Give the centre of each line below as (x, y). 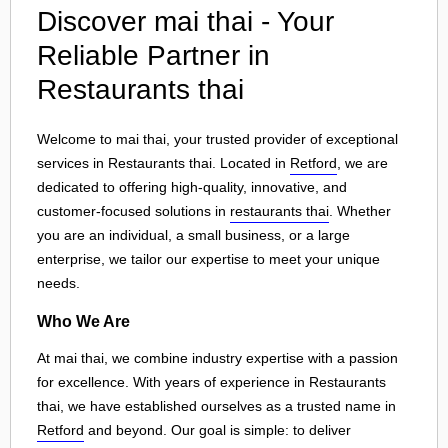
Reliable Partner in (153, 55)
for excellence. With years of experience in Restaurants (211, 382)
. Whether (360, 211)
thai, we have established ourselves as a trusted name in (216, 406)
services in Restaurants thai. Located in (163, 163)
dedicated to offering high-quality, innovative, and (192, 187)
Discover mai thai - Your (185, 21)
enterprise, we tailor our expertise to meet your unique (208, 259)
